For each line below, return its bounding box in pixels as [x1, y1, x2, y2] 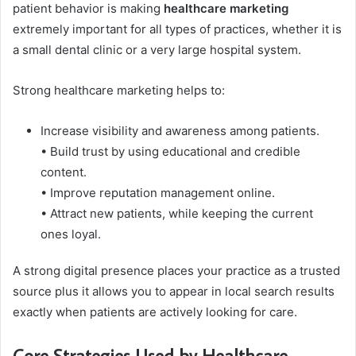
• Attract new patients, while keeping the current [41, 206, 313, 222]
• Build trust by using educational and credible [41, 144, 300, 160]
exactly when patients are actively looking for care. [13, 304, 297, 320]
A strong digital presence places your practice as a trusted [13, 263, 340, 279]
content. [41, 164, 87, 180]
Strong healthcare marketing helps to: [13, 83, 225, 99]
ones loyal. [41, 226, 101, 242]
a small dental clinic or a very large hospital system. [13, 42, 301, 58]
